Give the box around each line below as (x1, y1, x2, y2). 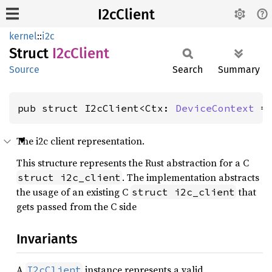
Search (172, 64, 203, 75)
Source (9, 64, 39, 75)
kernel (9, 30, 37, 42)
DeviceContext (175, 102, 254, 114)
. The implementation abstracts (122, 171, 259, 184)
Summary (218, 64, 260, 75)
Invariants (16, 231, 77, 247)
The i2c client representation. (16, 134, 144, 148)
